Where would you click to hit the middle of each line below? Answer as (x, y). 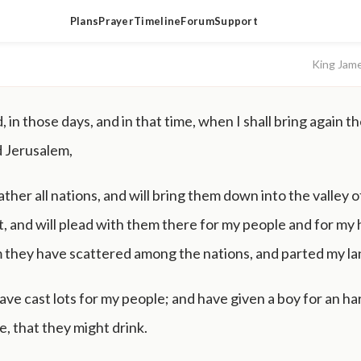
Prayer (116, 21)
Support (236, 21)
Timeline (158, 21)
